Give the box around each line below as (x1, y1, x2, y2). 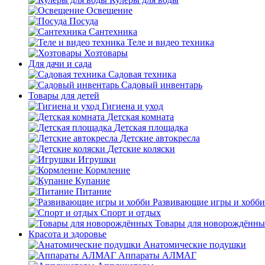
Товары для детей (28, 91, 99, 101)
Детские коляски (108, 144, 175, 154)
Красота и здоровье (28, 229, 106, 239)
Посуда (69, 16, 98, 26)
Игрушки (78, 154, 116, 164)
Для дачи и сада (28, 59, 92, 69)
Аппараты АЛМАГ (118, 250, 196, 260)
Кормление (85, 165, 130, 175)
